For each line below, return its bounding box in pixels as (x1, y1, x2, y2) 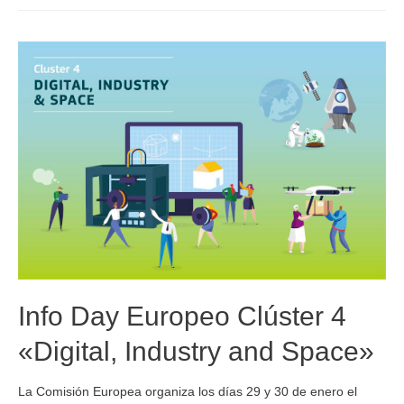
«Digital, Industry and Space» (18, 335, 374, 366)
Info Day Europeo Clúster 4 (18, 300, 346, 331)
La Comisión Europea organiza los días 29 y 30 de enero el (18, 385, 357, 399)
